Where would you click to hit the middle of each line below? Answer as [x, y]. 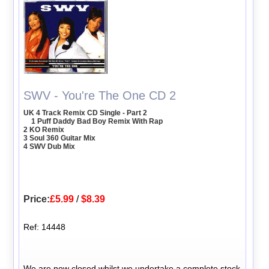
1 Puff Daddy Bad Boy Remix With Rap [97, 121]
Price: [37, 199]
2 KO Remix [44, 129]
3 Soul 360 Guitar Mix [60, 138]
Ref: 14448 [45, 227]
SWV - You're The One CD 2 [100, 95]
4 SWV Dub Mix [50, 146]
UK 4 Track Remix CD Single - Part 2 [86, 113]
